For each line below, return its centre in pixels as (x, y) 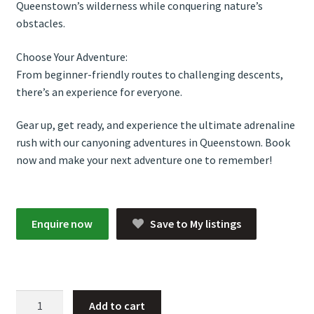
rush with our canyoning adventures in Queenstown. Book (153, 143)
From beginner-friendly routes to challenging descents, (149, 74)
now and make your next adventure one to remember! (144, 160)
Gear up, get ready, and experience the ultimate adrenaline (155, 125)
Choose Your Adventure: (71, 56)
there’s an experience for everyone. (99, 91)
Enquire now (62, 224)
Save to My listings (194, 224)
